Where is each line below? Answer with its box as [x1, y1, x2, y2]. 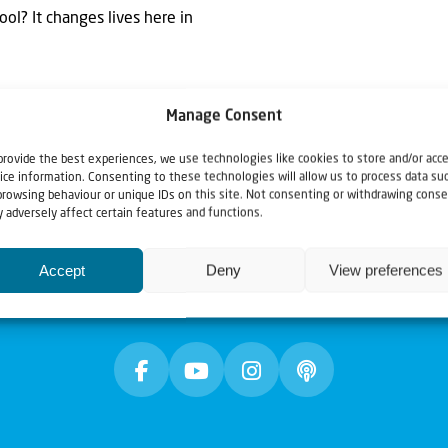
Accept [38, 261, 85, 278]
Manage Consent [165, 109, 282, 125]
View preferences [328, 261, 443, 278]
